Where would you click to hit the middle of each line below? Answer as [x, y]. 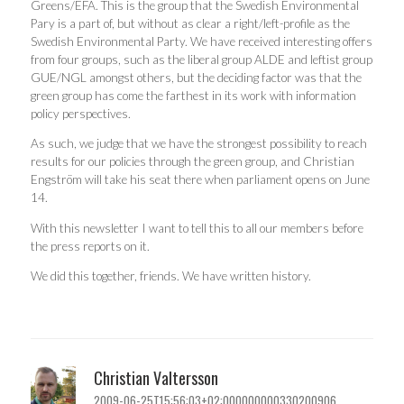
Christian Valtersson [156, 377]
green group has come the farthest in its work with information [193, 95]
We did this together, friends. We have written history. [171, 276]
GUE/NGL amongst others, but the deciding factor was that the [196, 77]
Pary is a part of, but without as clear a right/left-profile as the [190, 23]
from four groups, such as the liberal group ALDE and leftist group [202, 59]
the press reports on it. [90, 246]
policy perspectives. [81, 113]
